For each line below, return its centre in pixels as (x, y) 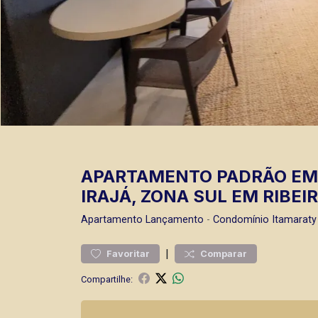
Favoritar (128, 254)
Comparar (224, 254)
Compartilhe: (107, 279)
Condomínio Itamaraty (265, 220)
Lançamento (175, 220)
